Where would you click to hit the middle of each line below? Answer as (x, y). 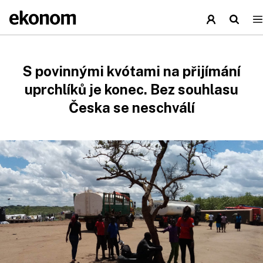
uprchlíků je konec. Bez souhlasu (131, 89)
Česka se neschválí (131, 107)
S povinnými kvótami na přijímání (131, 71)
